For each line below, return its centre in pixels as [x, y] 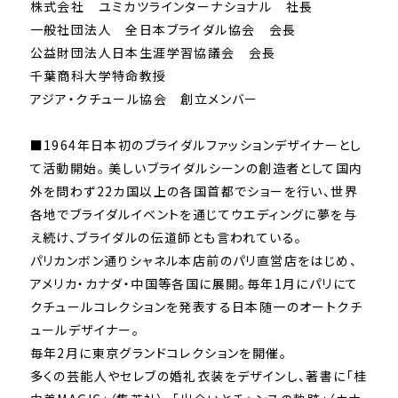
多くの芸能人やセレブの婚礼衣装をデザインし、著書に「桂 [199, 376]
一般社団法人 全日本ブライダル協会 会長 [163, 30]
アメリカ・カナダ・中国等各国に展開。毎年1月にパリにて [194, 284]
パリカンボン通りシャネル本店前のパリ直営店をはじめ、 [193, 261]
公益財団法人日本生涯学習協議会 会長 [153, 53]
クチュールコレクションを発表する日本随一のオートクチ [196, 307]
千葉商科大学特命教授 [98, 76]
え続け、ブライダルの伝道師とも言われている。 [166, 238]
